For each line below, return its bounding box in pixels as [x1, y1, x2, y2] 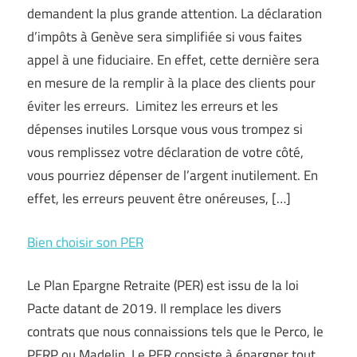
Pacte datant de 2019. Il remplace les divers [27, 298, 281, 319]
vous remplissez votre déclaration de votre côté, [27, 142, 304, 163]
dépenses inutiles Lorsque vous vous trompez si [27, 119, 303, 139]
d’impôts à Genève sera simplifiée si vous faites [27, 26, 302, 47]
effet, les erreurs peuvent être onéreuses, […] [27, 188, 291, 209]
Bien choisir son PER [27, 231, 143, 253]
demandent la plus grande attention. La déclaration [27, 3, 322, 24]
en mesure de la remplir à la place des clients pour [27, 73, 316, 93]
